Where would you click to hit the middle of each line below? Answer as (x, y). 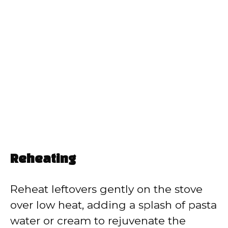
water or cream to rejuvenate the (98, 220)
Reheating (43, 160)
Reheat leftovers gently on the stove (106, 189)
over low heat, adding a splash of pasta (113, 205)
